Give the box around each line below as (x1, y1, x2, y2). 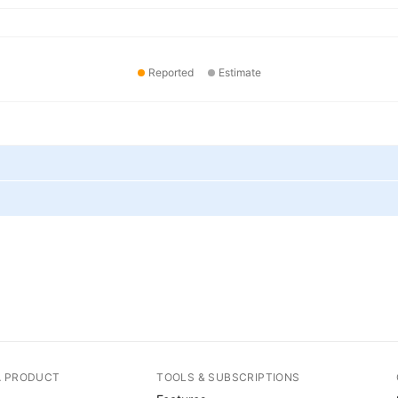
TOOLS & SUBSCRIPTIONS (156, 370, 300, 384)
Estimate (218, 66, 261, 79)
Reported (147, 66, 194, 79)
